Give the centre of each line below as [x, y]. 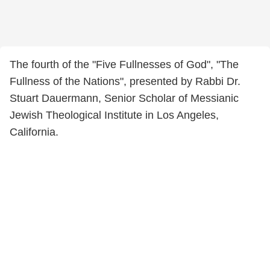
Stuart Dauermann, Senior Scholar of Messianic [124, 98]
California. [34, 132]
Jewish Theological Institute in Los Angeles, [114, 115]
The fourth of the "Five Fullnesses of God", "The [124, 64]
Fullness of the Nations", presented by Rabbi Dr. [125, 81]
